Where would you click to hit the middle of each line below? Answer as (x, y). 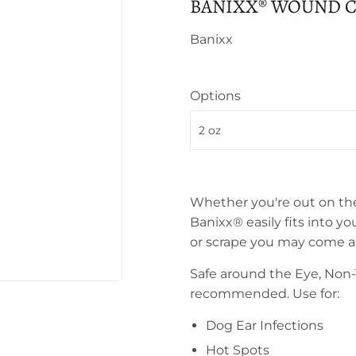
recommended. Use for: (265, 294)
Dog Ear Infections (265, 325)
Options (215, 96)
